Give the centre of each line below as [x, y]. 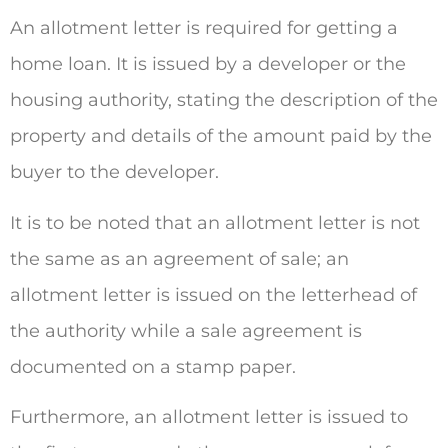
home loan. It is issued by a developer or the [208, 64]
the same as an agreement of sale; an [179, 258]
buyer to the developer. [117, 172]
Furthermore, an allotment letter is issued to [209, 417]
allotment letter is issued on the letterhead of [213, 294]
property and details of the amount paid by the [221, 136]
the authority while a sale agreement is [186, 330]
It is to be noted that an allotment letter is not [215, 222]
